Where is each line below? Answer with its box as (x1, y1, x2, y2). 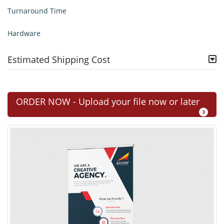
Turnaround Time (7, 6, 66, 15)
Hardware (7, 28, 40, 38)
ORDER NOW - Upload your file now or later (16, 95, 199, 107)
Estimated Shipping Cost (7, 53, 110, 65)
